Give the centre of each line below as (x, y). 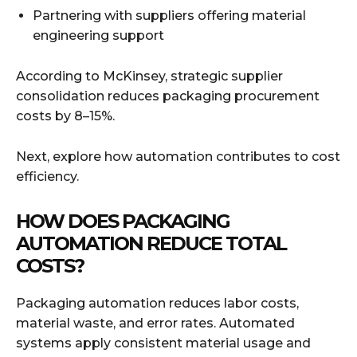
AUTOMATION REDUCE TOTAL (151, 243)
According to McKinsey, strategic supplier (149, 76)
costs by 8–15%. (65, 116)
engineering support (98, 35)
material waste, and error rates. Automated (155, 323)
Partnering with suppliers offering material (169, 15)
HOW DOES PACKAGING (123, 221)
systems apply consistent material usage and (163, 343)
